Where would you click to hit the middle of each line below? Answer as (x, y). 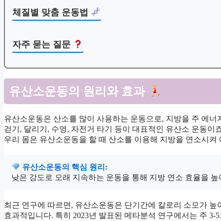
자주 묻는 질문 (43, 45)
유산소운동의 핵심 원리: (64, 167)
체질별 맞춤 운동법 (52, 13)
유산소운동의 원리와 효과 (78, 92)
